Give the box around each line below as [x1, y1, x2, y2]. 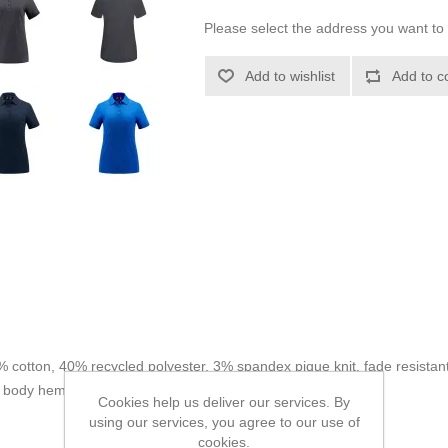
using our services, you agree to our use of [88, 414, 360, 430]
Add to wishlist [245, 68, 336, 85]
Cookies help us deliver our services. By [98, 394, 350, 410]
